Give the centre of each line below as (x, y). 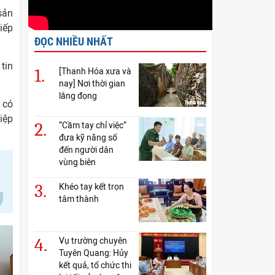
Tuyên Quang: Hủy (94, 253)
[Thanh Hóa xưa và (95, 72)
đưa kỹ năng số (88, 138)
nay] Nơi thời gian (92, 84)
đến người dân (86, 150)
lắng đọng (78, 96)
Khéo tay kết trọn (91, 187)
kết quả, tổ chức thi (95, 265)
